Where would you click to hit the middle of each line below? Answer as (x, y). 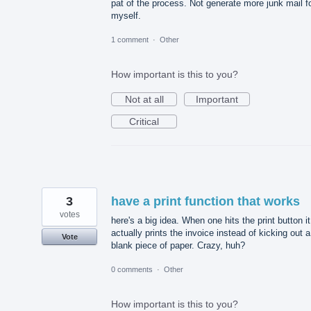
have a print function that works (205, 201)
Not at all (144, 99)
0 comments (132, 269)
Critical (144, 121)
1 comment (130, 39)
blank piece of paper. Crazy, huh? (178, 245)
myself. (126, 15)
